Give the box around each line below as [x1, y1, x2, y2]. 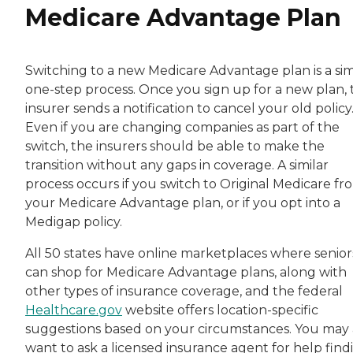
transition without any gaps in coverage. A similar [25, 157, 329, 173]
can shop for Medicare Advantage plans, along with [25, 264, 347, 280]
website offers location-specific [122, 302, 318, 318]
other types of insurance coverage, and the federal [25, 283, 343, 299]
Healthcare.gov [25, 302, 122, 318]
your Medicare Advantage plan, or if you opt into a [25, 195, 340, 210]
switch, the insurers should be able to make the [25, 138, 325, 154]
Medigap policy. [25, 214, 122, 229]
